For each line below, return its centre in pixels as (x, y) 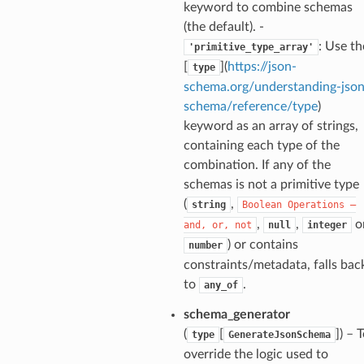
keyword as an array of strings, (271, 126)
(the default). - (223, 26)
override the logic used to (256, 354)
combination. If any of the (257, 165)
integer (327, 225)
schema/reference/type (250, 106)
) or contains (262, 244)
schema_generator (236, 314)
